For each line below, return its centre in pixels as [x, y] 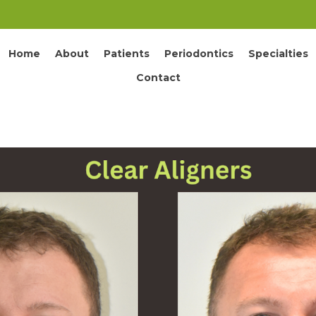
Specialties [278, 54]
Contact [158, 78]
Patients [126, 54]
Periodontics [199, 54]
